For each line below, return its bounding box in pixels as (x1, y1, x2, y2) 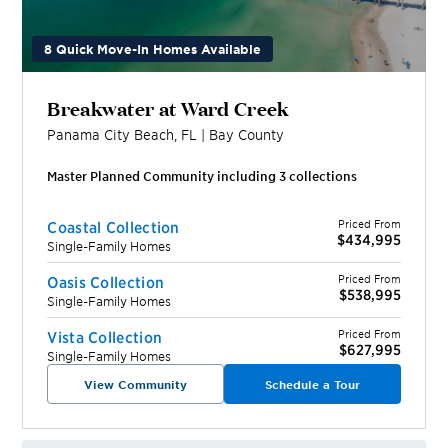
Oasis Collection (47, 271, 165, 291)
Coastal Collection (47, 216, 180, 236)
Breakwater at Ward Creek (47, 92, 289, 121)
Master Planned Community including (47, 167, 280, 184)
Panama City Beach (47, 125, 175, 143)
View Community (84, 376, 188, 391)
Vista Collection (47, 326, 163, 346)
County (234, 125, 285, 143)
